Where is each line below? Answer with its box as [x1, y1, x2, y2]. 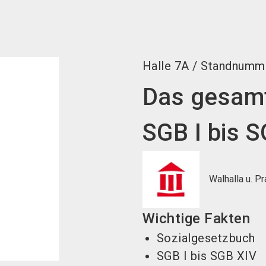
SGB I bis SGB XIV [156, 249, 257, 263]
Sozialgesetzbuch [156, 231, 255, 245]
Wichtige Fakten [142, 210, 251, 227]
